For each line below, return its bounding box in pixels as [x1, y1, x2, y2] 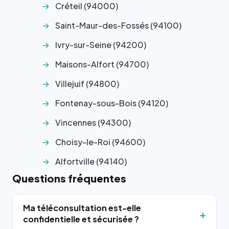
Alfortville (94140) [55, 156, 127, 167]
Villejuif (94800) [55, 78, 119, 89]
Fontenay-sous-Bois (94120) [55, 98, 168, 108]
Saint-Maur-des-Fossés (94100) [55, 20, 181, 31]
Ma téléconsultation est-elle [23, 202, 141, 213]
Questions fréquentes [12, 172, 126, 185]
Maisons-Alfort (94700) [55, 59, 149, 70]
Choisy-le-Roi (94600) [55, 136, 145, 147]
